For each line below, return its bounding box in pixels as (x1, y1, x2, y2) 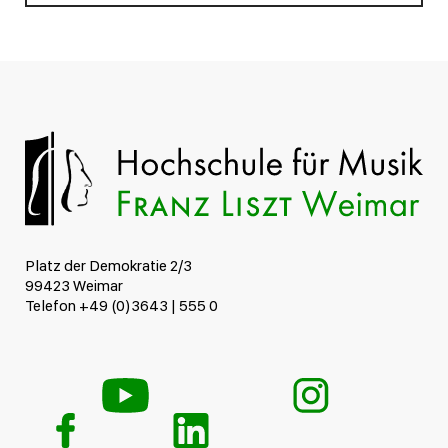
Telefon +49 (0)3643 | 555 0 (25, 296, 218, 316)
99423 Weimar (25, 276, 123, 296)
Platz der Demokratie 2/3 (25, 256, 192, 276)
